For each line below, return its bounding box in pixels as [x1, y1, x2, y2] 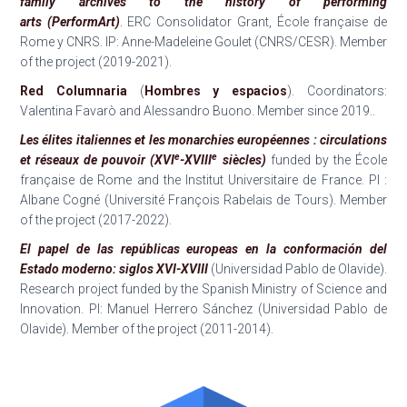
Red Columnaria [20, 84, 127, 99]
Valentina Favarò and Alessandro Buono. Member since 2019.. [20, 104, 375, 119]
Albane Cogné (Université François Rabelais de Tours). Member [20, 193, 387, 208]
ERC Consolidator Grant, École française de [122, 15, 388, 30]
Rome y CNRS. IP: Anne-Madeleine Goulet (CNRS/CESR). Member [20, 35, 387, 50]
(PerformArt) [46, 15, 120, 30]
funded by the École [265, 153, 388, 168]
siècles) [217, 153, 266, 168]
